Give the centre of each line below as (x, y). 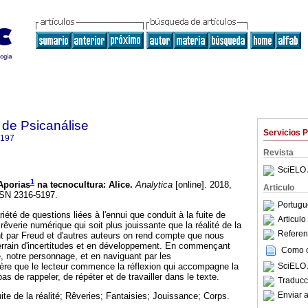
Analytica (153, 185)
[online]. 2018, (202, 185)
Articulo (279, 188)
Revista (278, 153)
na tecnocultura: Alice (82, 185)
